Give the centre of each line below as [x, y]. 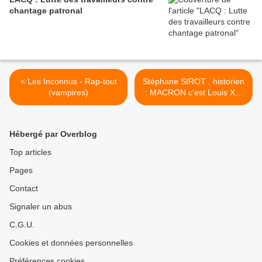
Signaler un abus [41, 207]
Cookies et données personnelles [71, 243]
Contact [24, 189]
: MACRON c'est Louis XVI [194, 93]
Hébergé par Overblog [53, 134]
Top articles [30, 152]
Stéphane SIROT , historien [194, 82]
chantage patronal [46, 11]
